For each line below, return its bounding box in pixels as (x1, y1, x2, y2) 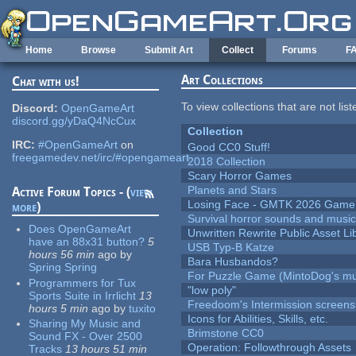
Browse (81, 44, 116, 56)
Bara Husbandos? (188, 255, 279, 269)
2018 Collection (188, 155, 266, 168)
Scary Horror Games (188, 169, 292, 183)
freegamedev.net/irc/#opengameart (12, 151, 190, 164)
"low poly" (188, 284, 237, 297)
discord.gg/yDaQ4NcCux (12, 114, 137, 128)
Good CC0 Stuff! (188, 141, 271, 154)
